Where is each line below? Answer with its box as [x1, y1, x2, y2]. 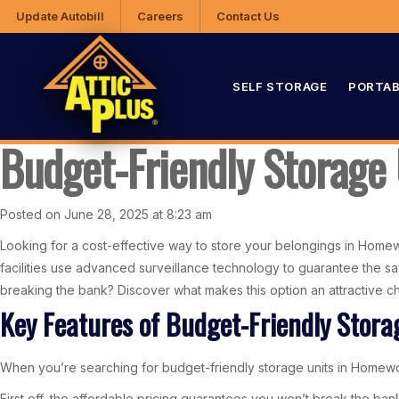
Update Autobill [16, 9, 104, 23]
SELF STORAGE [232, 78, 328, 94]
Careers [137, 9, 183, 23]
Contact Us [216, 9, 280, 23]
